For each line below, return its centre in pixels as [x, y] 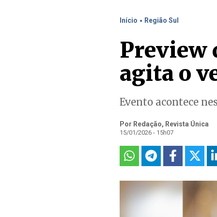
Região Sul [162, 20]
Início [129, 20]
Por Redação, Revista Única [164, 124]
